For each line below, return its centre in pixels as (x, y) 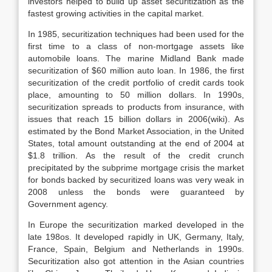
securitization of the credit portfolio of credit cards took (136, 83)
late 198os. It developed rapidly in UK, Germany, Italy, (136, 237)
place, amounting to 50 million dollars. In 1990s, (136, 95)
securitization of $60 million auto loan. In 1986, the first (136, 70)
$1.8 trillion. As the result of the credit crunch (136, 155)
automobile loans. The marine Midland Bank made (136, 58)
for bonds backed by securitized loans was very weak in (136, 180)
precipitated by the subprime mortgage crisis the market (136, 168)
